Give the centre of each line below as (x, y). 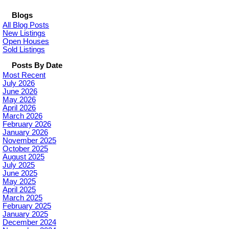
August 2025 (24, 157)
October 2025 (25, 149)
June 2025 (20, 174)
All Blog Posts (26, 25)
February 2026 (27, 124)
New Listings (24, 33)
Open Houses (26, 42)
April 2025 (19, 190)
